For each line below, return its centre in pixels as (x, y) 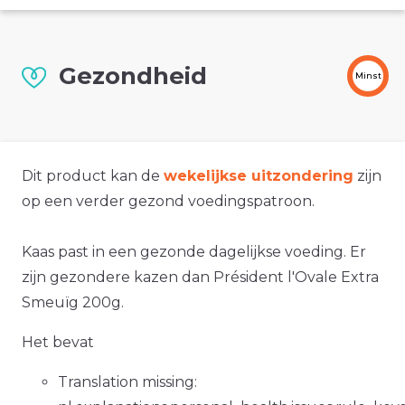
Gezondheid (133, 76)
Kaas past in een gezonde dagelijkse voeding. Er (194, 252)
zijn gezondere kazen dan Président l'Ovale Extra (200, 278)
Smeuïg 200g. (73, 303)
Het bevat (58, 343)
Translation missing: (127, 382)
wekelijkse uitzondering (259, 176)
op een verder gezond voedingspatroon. (168, 202)
